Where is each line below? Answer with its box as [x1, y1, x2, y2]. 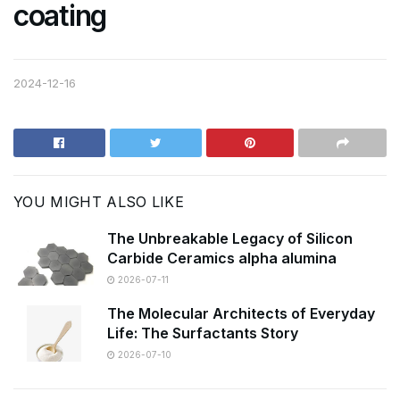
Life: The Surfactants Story [107, 324, 298, 343]
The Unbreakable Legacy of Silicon [107, 229, 353, 247]
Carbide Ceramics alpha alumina [107, 249, 337, 267]
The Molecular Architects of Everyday [107, 304, 375, 323]
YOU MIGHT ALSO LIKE [13, 193, 185, 211]
